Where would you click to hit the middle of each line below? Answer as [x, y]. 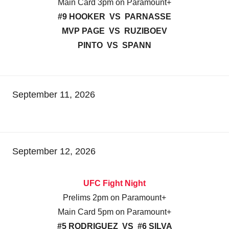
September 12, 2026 [54, 152]
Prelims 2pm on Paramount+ [114, 198]
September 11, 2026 [54, 95]
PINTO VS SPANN [114, 45]
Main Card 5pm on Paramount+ [114, 212]
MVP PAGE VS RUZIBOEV [114, 31]
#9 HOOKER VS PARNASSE [114, 17]
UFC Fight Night [114, 184]
